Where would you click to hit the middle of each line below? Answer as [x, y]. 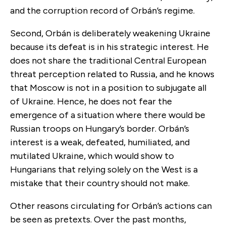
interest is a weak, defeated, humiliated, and [100, 142]
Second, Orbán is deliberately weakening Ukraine [110, 33]
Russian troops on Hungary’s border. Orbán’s [100, 128]
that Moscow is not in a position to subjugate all [108, 88]
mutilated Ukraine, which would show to [92, 156]
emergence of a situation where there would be [108, 115]
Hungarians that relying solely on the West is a [104, 169]
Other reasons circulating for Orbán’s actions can [111, 206]
